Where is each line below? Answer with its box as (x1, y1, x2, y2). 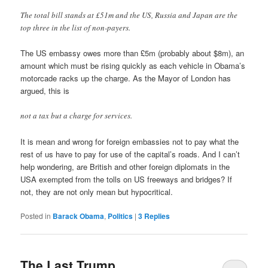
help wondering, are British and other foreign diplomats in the (20, 160, 230, 172)
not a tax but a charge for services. (20, 110, 133, 121)
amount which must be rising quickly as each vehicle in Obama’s (20, 60, 246, 72)
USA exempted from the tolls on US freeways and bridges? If (20, 173, 233, 185)
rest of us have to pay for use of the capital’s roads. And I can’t (20, 148, 240, 160)
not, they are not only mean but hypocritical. (20, 185, 173, 197)
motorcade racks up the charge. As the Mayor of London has (20, 72, 232, 84)
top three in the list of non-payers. (20, 22, 131, 33)
